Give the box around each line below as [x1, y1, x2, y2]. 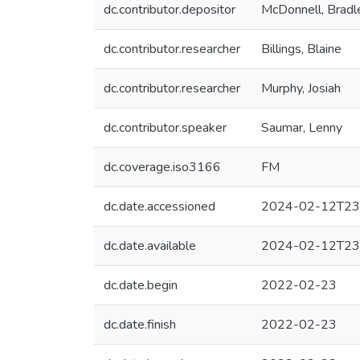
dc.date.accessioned [104, 198, 215, 215]
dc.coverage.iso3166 [104, 158, 221, 176]
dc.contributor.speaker [104, 119, 227, 137]
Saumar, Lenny [261, 119, 342, 137]
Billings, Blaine [261, 40, 342, 58]
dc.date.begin [104, 276, 178, 294]
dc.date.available [104, 237, 196, 255]
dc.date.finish [104, 316, 176, 333]
